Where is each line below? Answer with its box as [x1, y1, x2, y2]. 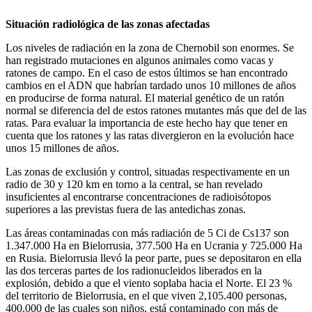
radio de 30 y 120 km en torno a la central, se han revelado [6, 178, 263, 190]
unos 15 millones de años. [6, 141, 119, 154]
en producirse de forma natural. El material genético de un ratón [6, 91, 284, 104]
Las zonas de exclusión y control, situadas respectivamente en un [6, 165, 290, 178]
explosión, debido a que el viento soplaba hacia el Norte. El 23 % [6, 276, 292, 289]
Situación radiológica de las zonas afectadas [6, 17, 210, 30]
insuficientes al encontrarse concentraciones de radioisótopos [6, 190, 271, 203]
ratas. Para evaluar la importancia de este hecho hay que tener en [6, 116, 288, 129]
